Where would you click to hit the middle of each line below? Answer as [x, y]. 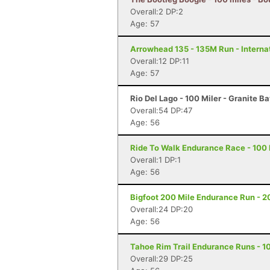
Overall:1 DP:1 [155, 160]
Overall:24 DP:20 [162, 209]
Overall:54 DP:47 [161, 110]
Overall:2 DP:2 [157, 11]
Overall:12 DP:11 [160, 61]
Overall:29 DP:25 [162, 259]
